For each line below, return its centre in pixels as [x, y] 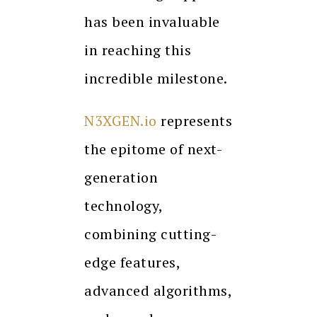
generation [121, 178]
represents [194, 121]
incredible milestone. [156, 79]
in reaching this [138, 50]
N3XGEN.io [121, 121]
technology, [123, 206]
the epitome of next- [153, 149]
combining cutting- [150, 234]
